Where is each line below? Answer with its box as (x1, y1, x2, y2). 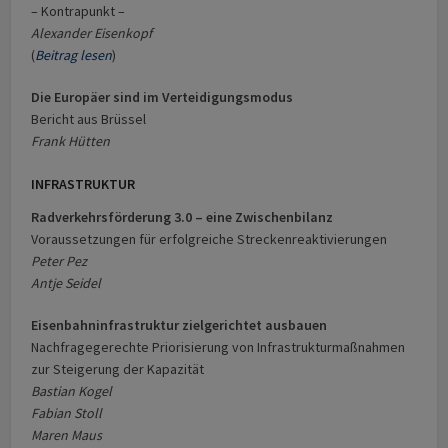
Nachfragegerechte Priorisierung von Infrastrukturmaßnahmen (31, 338, 406, 357)
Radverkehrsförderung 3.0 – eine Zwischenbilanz (31, 208, 334, 227)
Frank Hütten (31, 132, 111, 151)
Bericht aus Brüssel (31, 110, 147, 129)
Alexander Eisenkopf (31, 24, 153, 43)
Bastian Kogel (31, 382, 113, 401)
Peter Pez (31, 252, 88, 271)
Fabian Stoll (31, 404, 103, 423)
